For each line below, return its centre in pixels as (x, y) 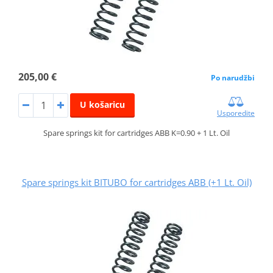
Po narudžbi (233, 78)
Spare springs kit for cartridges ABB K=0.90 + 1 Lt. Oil (136, 133)
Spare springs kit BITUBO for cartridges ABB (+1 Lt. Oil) (136, 183)
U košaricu (102, 105)
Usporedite (236, 113)
